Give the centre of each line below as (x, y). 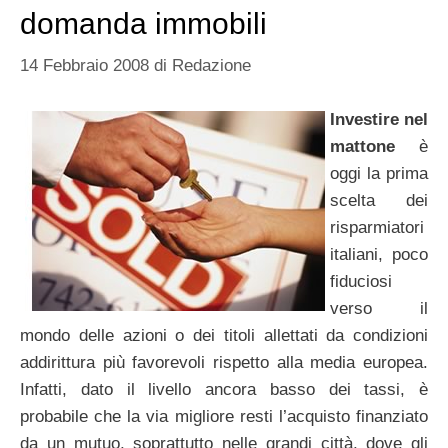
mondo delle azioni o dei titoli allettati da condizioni (224, 336)
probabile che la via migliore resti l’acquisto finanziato (224, 417)
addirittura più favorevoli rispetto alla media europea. (224, 363)
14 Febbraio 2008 (84, 65)
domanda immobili (143, 24)
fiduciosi (361, 282)
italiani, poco (379, 255)
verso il (379, 309)
